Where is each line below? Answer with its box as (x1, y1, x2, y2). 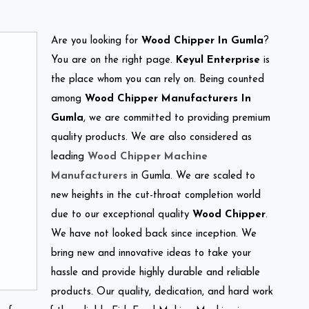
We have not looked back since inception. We (51, 228, 257, 239)
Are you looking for (51, 35, 141, 46)
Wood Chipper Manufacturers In (85, 93, 251, 104)
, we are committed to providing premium (83, 112, 270, 123)
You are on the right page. (51, 54, 176, 66)
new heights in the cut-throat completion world (51, 190, 261, 201)
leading (51, 151, 88, 162)
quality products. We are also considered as (51, 132, 252, 143)
